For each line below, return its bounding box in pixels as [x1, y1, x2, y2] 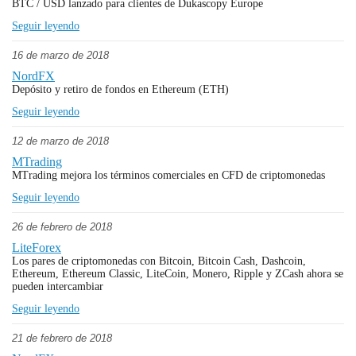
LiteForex [12, 241, 61, 254]
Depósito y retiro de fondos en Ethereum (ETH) [12, 83, 229, 95]
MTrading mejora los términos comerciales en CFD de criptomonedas [12, 169, 325, 181]
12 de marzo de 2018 [12, 135, 109, 147]
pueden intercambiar [12, 281, 103, 292]
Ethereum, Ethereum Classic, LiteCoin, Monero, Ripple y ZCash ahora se [12, 268, 343, 280]
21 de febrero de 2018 [12, 332, 112, 344]
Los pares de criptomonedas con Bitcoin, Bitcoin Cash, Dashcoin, [12, 255, 306, 267]
